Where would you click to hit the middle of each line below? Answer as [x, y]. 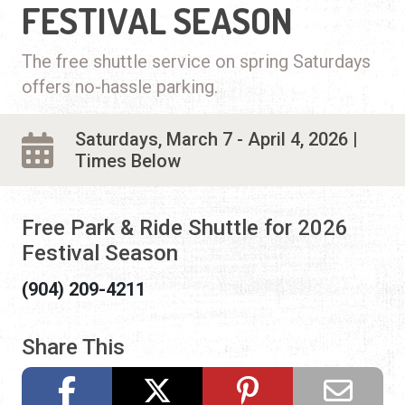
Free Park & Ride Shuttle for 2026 [185, 227]
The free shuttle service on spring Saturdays [196, 61]
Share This [73, 347]
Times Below [128, 160]
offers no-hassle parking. [120, 86]
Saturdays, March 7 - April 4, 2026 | [217, 139]
